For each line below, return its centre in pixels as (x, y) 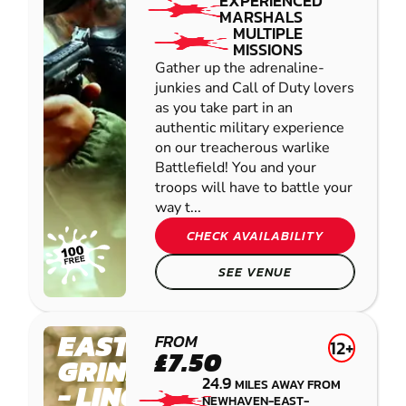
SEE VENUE (255, 272)
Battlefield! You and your (236, 168)
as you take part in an (224, 108)
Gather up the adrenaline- (240, 68)
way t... (178, 208)
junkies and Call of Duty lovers (255, 88)
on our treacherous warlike (242, 148)
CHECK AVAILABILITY (255, 236)
